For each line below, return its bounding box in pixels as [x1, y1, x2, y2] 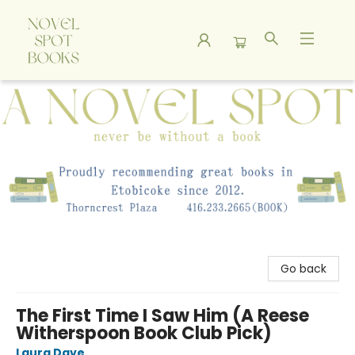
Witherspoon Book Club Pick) [16, 321, 272, 346]
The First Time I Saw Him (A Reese [16, 303, 309, 329]
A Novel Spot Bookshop [12, 87, 137, 103]
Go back [281, 261, 326, 277]
